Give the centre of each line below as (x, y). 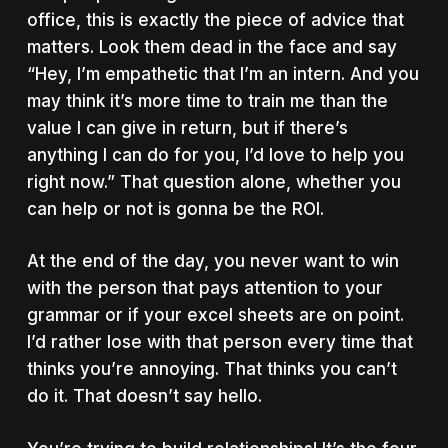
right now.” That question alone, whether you (213, 181)
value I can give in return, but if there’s (187, 127)
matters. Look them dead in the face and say (211, 46)
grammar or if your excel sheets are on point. (215, 315)
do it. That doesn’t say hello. (144, 396)
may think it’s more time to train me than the (207, 100)
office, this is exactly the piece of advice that (215, 19)
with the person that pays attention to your (204, 288)
